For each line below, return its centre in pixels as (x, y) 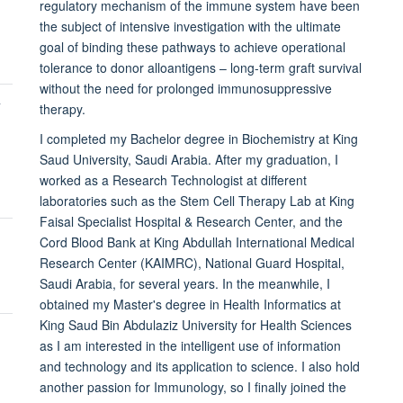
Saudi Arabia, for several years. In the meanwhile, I (184, 283)
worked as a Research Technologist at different (173, 179)
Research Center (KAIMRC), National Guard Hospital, (192, 262)
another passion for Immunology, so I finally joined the (193, 386)
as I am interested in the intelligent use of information (190, 345)
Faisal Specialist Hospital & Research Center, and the (191, 221)
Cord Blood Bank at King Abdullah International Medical (197, 242)
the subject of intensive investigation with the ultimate (190, 26)
